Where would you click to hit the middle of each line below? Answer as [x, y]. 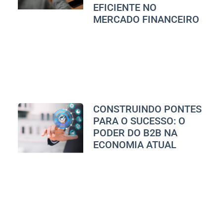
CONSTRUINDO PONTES [147, 109]
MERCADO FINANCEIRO [146, 19]
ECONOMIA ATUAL [135, 145]
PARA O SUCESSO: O [139, 121]
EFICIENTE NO [125, 7]
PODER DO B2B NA [135, 133]
